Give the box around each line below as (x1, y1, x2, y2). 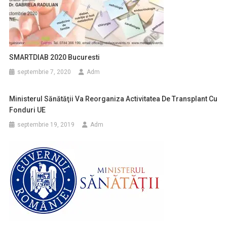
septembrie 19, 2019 (17, 121, 75, 128)
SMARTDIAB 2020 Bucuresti (9, 53, 100, 61)
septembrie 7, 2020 (17, 68, 71, 75)
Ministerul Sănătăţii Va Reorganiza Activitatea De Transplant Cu (9, 95, 218, 103)
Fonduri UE (9, 106, 46, 114)
